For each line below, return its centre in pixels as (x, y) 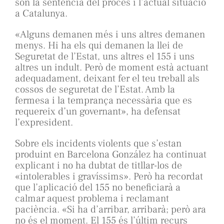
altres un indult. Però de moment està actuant (112, 68)
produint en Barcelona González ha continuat (111, 155)
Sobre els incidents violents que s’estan (98, 144)
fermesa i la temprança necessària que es (103, 101)
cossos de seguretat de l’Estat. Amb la (95, 90)
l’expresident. (44, 123)
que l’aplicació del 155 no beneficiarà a (98, 188)
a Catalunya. (41, 14)
